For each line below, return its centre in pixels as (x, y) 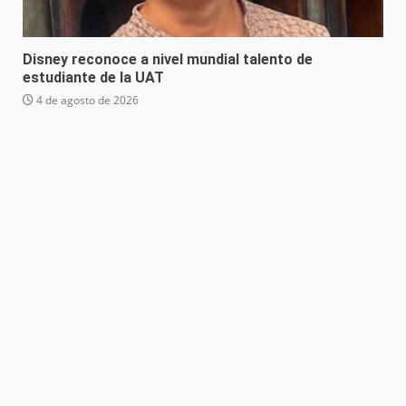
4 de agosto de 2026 (86, 101)
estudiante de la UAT (93, 78)
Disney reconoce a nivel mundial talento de (168, 60)
